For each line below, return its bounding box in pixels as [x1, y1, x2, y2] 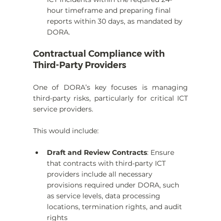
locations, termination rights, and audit [46, 202, 184, 212]
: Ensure [147, 148, 176, 157]
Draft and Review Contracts [46, 148, 147, 157]
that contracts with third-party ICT [46, 159, 168, 168]
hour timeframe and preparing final [46, 6, 173, 15]
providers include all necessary [46, 170, 154, 179]
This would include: [33, 126, 99, 136]
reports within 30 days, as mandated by [46, 17, 184, 26]
